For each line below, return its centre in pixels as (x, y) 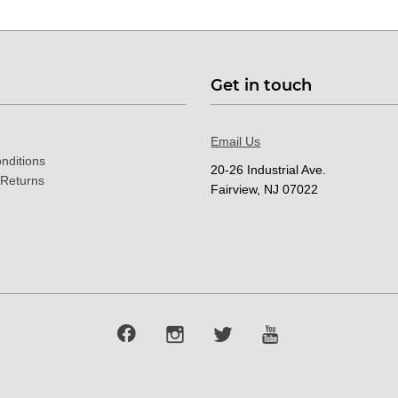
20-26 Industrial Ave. (269, 169)
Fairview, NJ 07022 (265, 189)
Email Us (236, 141)
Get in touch (262, 85)
